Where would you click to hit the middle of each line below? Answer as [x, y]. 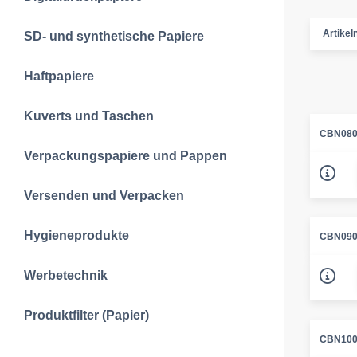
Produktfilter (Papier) [86, 315]
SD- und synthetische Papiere [114, 36]
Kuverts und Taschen [89, 116]
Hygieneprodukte [76, 235]
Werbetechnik [66, 275]
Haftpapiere [59, 76]
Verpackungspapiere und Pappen [126, 156]
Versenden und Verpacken [104, 196]
